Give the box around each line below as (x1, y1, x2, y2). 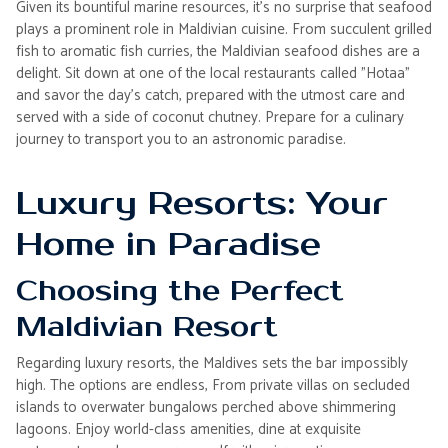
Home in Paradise (16, 225, 321, 264)
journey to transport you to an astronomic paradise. (16, 127, 346, 152)
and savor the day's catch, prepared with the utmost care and (16, 83, 405, 108)
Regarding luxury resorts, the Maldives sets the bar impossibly (16, 351, 408, 376)
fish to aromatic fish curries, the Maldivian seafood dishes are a (16, 39, 420, 64)
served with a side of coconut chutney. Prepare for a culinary (16, 105, 404, 130)
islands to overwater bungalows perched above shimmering (16, 395, 396, 420)
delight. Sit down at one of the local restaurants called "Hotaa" (16, 61, 410, 86)
